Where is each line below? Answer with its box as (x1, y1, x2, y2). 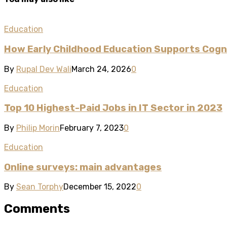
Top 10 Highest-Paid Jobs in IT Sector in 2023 (4, 102, 222, 114)
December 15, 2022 (63, 182, 136, 192)
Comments (4, 202, 70, 216)
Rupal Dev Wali (16, 64, 71, 74)
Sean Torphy (16, 182, 63, 192)
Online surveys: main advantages (4, 161, 162, 173)
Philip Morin (16, 123, 60, 133)
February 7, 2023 (60, 123, 124, 133)
